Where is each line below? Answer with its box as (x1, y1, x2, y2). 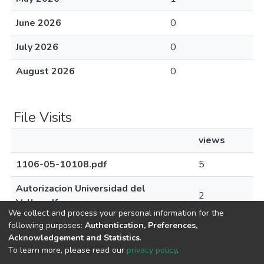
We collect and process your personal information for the (8, 207, 224, 219)
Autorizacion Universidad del (16, 182, 146, 195)
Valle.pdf (16, 196, 58, 209)
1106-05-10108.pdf (16, 158, 107, 171)
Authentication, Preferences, (85, 219, 197, 231)
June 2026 (16, 16, 61, 29)
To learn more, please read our (8, 244, 127, 256)
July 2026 (16, 41, 58, 54)
